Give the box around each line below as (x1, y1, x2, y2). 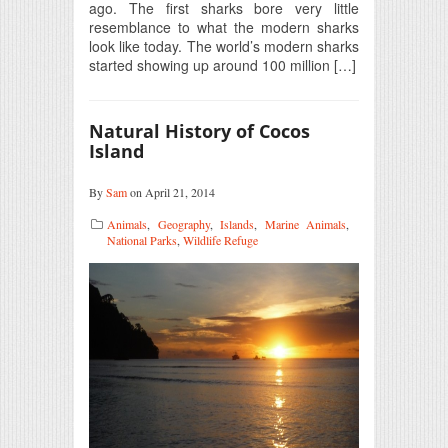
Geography (157, 215, 210, 232)
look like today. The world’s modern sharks (89, 35, 359, 56)
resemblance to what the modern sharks (89, 16, 359, 37)
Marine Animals (264, 215, 346, 232)
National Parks (107, 231, 177, 248)
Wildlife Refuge (183, 231, 258, 248)
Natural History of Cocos (89, 118, 310, 143)
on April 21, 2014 (127, 183, 215, 200)
